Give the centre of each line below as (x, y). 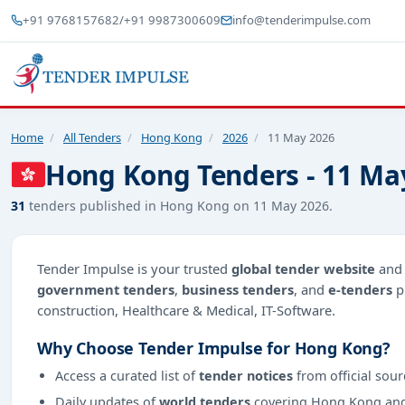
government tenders (106, 289)
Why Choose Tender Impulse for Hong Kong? (214, 348)
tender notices (246, 375)
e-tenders (360, 289)
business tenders (238, 289)
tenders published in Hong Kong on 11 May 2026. (179, 205)
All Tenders (92, 137)
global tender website (303, 268)
